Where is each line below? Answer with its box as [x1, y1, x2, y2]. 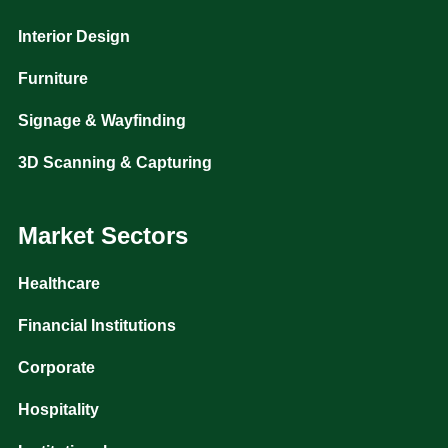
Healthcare [17, 275, 100, 292]
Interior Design [17, 28, 130, 45]
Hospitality [17, 401, 99, 418]
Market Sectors [17, 222, 188, 249]
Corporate [17, 359, 95, 376]
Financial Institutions [17, 317, 176, 334]
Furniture [17, 70, 88, 87]
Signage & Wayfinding [17, 112, 186, 129]
